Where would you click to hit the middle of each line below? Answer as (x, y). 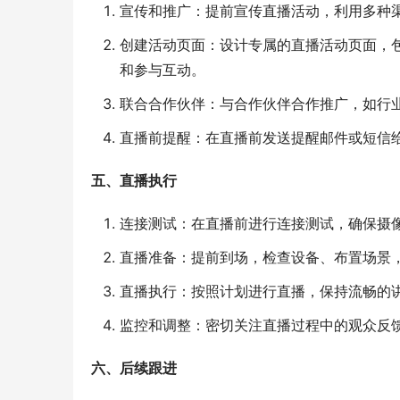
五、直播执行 (134, 181)
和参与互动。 (162, 70)
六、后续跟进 (134, 368)
